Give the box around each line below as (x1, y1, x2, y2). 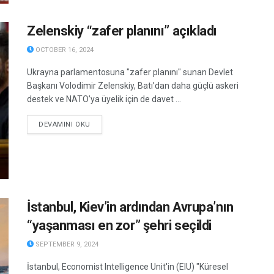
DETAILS (89, 120, 119, 128)
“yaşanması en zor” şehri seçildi (27, 217, 212, 233)
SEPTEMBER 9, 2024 (34, 240, 98, 248)
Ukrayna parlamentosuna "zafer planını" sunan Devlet (27, 67, 233, 78)
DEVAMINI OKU (39, 120, 91, 129)
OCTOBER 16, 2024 (34, 46, 94, 54)
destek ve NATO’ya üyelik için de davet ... (27, 94, 181, 105)
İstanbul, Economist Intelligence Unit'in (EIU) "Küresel (27, 261, 228, 272)
